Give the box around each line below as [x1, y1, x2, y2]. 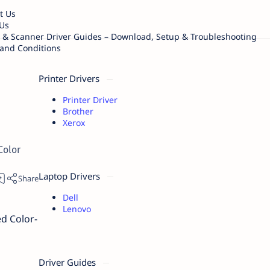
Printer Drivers [38, 72, 102, 84]
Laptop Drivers [38, 170, 102, 182]
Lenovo [62, 203, 91, 215]
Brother [62, 105, 93, 117]
